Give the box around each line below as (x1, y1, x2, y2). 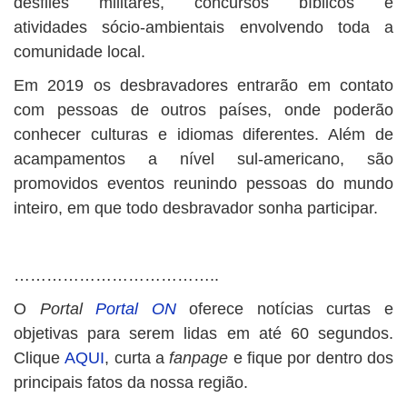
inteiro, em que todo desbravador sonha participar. (14, 199, 378, 217)
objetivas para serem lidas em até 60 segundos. (14, 324, 393, 342)
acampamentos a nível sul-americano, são (14, 150, 393, 168)
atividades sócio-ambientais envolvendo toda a (14, 18, 393, 36)
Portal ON (95, 300, 176, 318)
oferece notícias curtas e (175, 300, 394, 318)
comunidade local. (14, 43, 145, 61)
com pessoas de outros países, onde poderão (14, 101, 393, 119)
